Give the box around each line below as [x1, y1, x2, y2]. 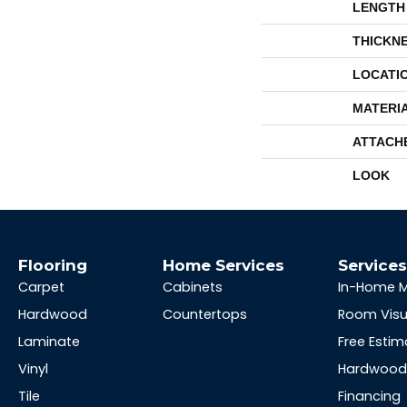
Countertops [163, 305, 248, 323]
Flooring [18, 255, 87, 274]
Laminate [18, 333, 80, 351]
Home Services [163, 255, 285, 274]
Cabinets [163, 278, 223, 296]
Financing [338, 387, 402, 405]
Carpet [18, 278, 65, 296]
